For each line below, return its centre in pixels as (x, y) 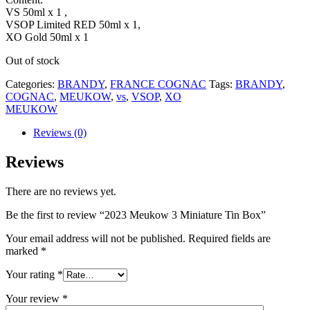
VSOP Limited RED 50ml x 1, (73, 24)
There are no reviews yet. (61, 191)
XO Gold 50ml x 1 (47, 37)
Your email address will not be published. (95, 238)
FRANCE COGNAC (158, 84)
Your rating (31, 274)
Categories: (31, 84)
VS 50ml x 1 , (36, 12)
